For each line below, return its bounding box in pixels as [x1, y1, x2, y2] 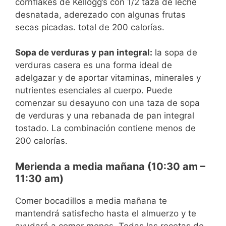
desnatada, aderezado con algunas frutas [15, 9, 186, 20]
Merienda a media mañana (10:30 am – [15, 160, 205, 173]
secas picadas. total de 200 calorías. [15, 22, 164, 32]
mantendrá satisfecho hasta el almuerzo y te [15, 208, 196, 218]
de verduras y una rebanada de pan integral [15, 110, 194, 121]
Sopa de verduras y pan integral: [15, 47, 152, 58]
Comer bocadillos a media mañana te [15, 195, 167, 206]
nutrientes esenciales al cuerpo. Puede [15, 85, 173, 96]
